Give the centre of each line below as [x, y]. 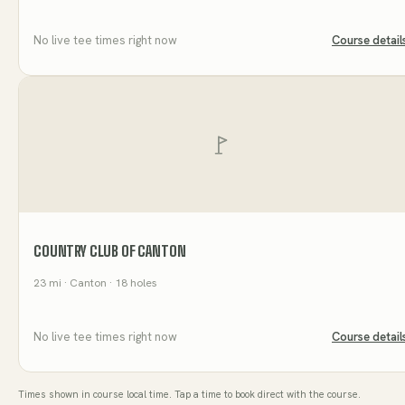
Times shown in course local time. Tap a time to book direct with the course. [189, 395]
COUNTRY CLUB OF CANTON [110, 251]
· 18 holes [132, 283]
